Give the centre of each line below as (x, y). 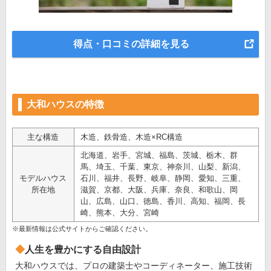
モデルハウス (43, 178)
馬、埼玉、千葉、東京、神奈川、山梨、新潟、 (163, 166)
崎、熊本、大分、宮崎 (119, 212)
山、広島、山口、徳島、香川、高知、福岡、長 (163, 201)
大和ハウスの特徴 (65, 104)
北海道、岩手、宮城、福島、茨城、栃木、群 (159, 155)
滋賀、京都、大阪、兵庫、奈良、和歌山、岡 (159, 189)
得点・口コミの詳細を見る (131, 44)
